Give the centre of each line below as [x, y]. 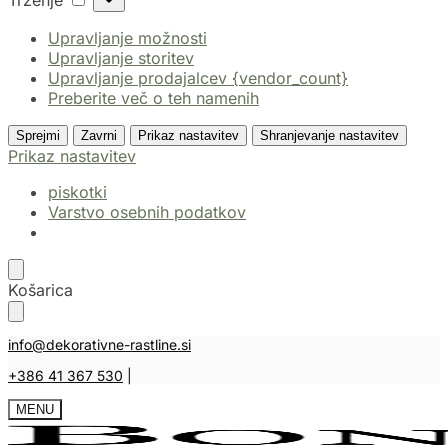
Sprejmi [38, 136]
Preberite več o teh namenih [153, 98]
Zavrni [99, 136]
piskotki [77, 192]
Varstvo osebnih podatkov [147, 212]
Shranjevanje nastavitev [329, 136]
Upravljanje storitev [121, 58]
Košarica [40, 290]
